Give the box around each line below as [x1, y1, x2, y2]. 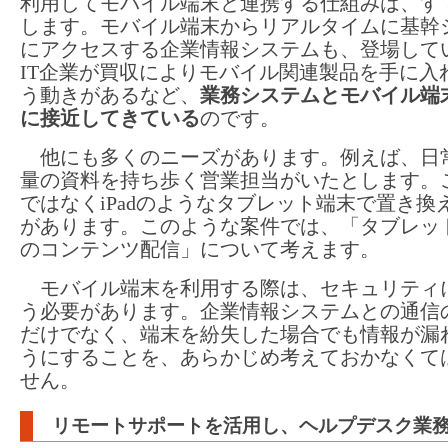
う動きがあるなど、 [20, 83, 200, 106]
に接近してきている [20, 106, 200, 129]
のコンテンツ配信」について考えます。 [20, 237, 380, 260]
